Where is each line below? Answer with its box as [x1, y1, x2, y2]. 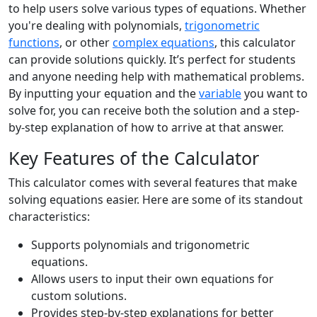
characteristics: [8, 209, 90, 224]
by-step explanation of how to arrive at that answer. [8, 120, 284, 135]
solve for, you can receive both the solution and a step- [8, 103, 299, 118]
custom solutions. [31, 288, 127, 304]
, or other [59, 35, 113, 50]
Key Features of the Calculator [8, 146, 259, 170]
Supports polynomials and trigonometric [31, 237, 250, 253]
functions [8, 35, 59, 50]
